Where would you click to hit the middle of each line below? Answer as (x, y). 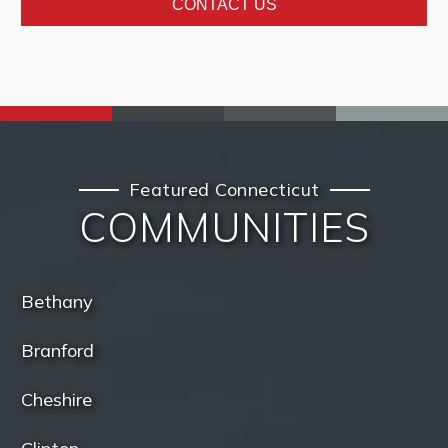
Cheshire (57, 400)
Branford (58, 351)
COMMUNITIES (224, 227)
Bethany (57, 302)
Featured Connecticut (224, 190)
